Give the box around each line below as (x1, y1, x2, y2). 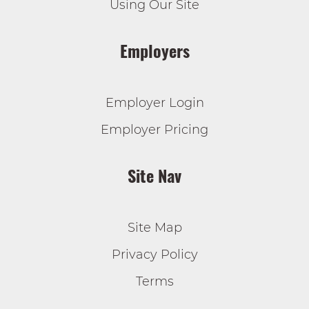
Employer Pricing (101, 122, 208, 137)
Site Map (127, 220, 182, 235)
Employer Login (105, 95, 204, 110)
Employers (119, 38, 190, 63)
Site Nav (128, 163, 181, 188)
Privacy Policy (111, 247, 198, 262)
